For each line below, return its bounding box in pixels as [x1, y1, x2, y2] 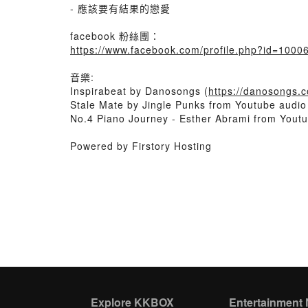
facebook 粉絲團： [70, 29, 160, 43]
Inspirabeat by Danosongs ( [70, 84, 208, 98]
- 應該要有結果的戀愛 [70, 1, 170, 15]
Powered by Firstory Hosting [70, 139, 212, 153]
